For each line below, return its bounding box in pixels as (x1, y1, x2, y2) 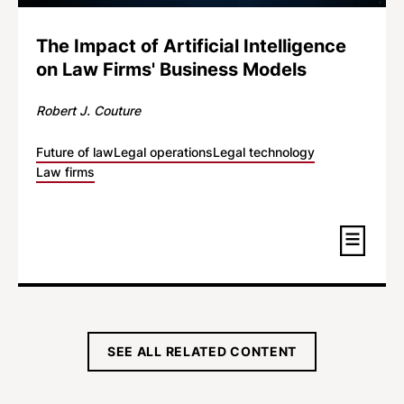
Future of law (36, 143, 114, 160)
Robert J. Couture (36, 102, 141, 118)
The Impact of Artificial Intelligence (36, 34, 346, 57)
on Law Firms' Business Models (36, 58, 307, 80)
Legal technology (213, 143, 315, 160)
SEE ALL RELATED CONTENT (106, 343, 298, 359)
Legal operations (114, 143, 213, 160)
